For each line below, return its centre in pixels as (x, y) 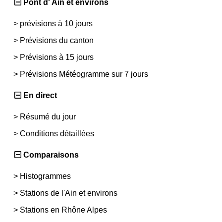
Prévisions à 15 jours (57, 57)
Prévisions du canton (57, 40)
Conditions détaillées (57, 133)
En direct (40, 95)
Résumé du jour (48, 116)
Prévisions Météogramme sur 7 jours (84, 74)
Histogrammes (45, 176)
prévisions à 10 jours (56, 23)
